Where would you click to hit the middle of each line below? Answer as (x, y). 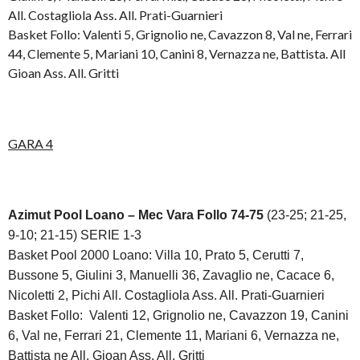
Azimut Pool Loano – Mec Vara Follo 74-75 (136, 215)
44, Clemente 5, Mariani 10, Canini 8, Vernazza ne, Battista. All (177, 53)
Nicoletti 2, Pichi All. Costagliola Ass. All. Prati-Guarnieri (168, 295)
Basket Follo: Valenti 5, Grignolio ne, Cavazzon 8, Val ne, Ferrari (180, 34)
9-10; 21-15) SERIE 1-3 (75, 235)
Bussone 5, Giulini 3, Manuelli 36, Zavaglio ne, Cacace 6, (171, 275)
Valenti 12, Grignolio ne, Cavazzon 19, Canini (219, 315)
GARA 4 (31, 143)
